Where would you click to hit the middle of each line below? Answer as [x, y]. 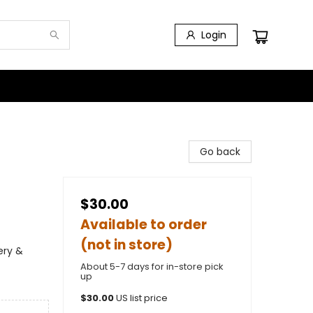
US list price [142, 298]
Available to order [144, 225]
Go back [220, 152]
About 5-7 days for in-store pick [152, 267]
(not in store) [126, 245]
